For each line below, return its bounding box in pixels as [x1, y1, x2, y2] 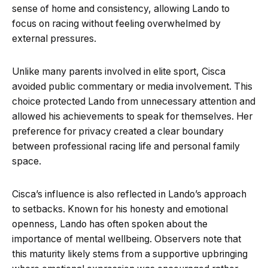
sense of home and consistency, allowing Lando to [12, 2, 230, 14]
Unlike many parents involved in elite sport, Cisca [12, 65, 226, 77]
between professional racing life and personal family [12, 140, 240, 152]
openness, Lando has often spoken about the [12, 218, 208, 230]
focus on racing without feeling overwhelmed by [12, 17, 221, 29]
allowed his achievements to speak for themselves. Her [12, 110, 252, 122]
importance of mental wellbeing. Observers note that [12, 233, 241, 245]
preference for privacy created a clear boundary [12, 125, 224, 137]
